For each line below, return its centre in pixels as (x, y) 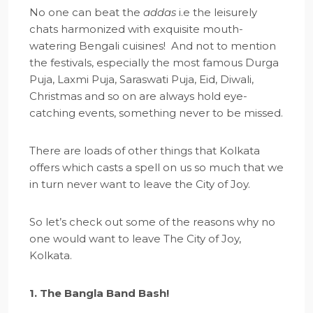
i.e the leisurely (217, 12)
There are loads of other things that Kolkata (145, 151)
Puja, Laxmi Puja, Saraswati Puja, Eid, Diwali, (141, 79)
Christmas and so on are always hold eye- (138, 96)
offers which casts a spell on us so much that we (156, 167)
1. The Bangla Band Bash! (99, 293)
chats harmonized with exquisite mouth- (136, 29)
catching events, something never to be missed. (156, 113)
